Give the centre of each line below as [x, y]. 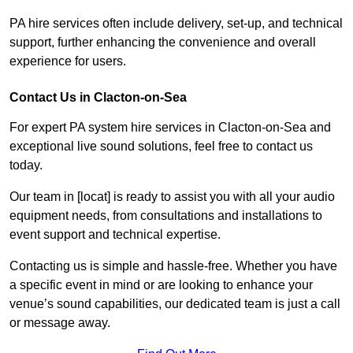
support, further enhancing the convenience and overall [163, 43]
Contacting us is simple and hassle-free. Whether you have [173, 266]
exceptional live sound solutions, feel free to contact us [161, 147]
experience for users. [68, 61]
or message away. [60, 323]
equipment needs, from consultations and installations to [166, 216]
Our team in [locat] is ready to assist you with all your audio [172, 197]
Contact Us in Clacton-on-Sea [98, 98]
